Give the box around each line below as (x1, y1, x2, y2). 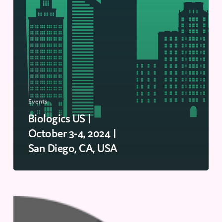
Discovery (12, 192, 53, 204)
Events (28, 97, 48, 106)
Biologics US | (28, 111, 92, 125)
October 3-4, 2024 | (28, 126, 117, 140)
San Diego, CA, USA (28, 141, 117, 155)
